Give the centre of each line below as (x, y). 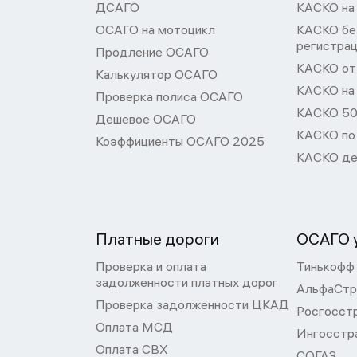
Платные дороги (157, 239)
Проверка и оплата (151, 266)
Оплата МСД (134, 327)
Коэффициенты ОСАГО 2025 (180, 141)
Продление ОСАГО (152, 52)
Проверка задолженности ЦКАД (192, 304)
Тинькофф (326, 266)
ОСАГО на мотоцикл (155, 29)
